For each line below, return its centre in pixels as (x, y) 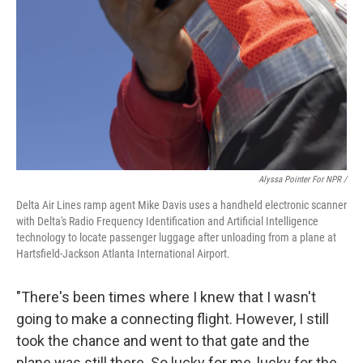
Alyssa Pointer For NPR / (303, 179)
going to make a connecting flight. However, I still (173, 318)
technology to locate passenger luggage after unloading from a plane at (176, 237)
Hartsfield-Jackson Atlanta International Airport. (123, 253)
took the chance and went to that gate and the (163, 340)
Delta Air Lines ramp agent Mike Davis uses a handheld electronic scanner (181, 205)
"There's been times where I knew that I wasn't (166, 297)
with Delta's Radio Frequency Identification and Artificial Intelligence (167, 221)
